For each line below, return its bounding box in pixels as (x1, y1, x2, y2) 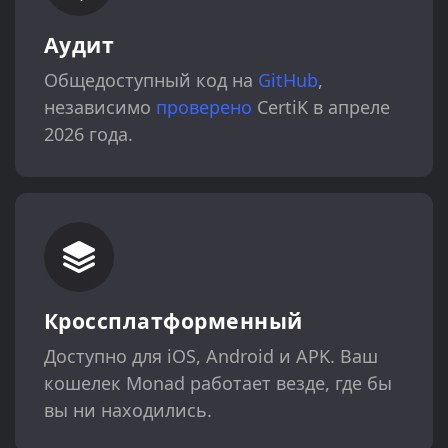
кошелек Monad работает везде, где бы (43, 371, 392, 396)
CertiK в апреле (251, 95, 390, 120)
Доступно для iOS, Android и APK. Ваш (43, 344, 378, 369)
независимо (43, 95, 156, 120)
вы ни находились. (43, 398, 212, 423)
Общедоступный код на (43, 68, 258, 93)
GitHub (257, 68, 318, 93)
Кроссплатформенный (43, 306, 303, 336)
